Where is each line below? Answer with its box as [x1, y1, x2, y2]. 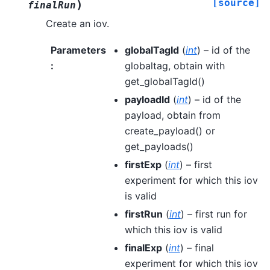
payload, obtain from [124, 109, 221, 122]
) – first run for [180, 208, 247, 221]
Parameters [51, 44, 106, 57]
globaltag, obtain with [124, 60, 225, 72]
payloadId [124, 93, 170, 106]
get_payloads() [124, 140, 193, 153]
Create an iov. [46, 17, 109, 30]
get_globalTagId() [124, 75, 205, 88]
